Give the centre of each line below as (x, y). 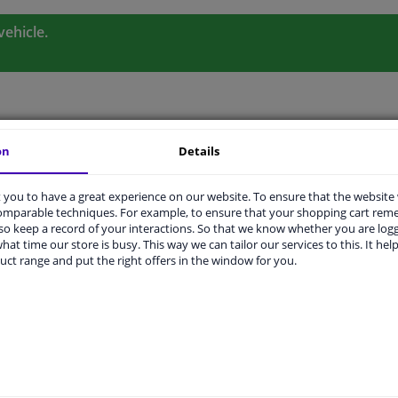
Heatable (230, 365)
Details (199, 151)
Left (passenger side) (260, 331)
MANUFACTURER (315, 150)
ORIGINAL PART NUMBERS (124, 150)
